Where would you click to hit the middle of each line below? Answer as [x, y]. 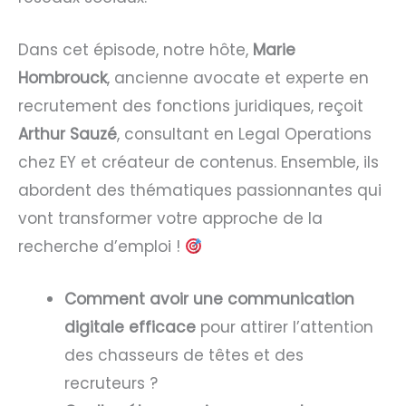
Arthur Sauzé [68, 134]
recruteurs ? [111, 384]
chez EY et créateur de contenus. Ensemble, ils [198, 162]
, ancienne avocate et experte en [238, 77]
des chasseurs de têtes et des [184, 356]
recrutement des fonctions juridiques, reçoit [191, 106]
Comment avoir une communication [209, 300]
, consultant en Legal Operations [244, 134]
